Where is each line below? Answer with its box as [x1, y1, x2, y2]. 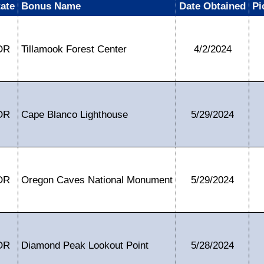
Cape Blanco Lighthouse [21, 109, 128, 120]
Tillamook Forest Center [21, 44, 127, 54]
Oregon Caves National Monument [21, 174, 173, 185]
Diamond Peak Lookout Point [21, 240, 148, 250]
